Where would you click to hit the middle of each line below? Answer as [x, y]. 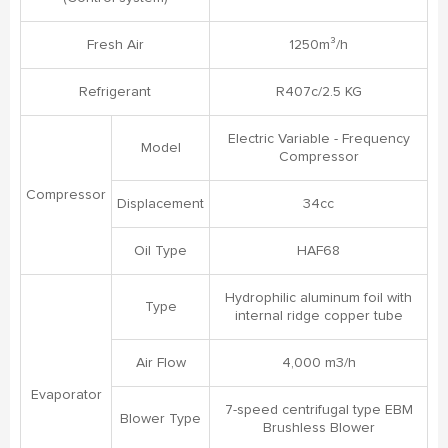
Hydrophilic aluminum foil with [318, 298]
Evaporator [66, 395]
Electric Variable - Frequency [318, 139]
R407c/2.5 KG [318, 92]
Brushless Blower [318, 428]
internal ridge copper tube [318, 316]
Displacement [160, 204]
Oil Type [160, 251]
